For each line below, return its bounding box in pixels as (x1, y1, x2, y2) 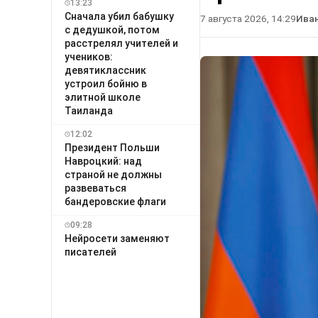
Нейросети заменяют (65, 232, 170, 244)
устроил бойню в (65, 77, 147, 89)
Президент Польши (65, 141, 160, 153)
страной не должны (65, 168, 162, 180)
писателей (65, 246, 116, 258)
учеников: (65, 50, 113, 62)
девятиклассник (65, 64, 146, 76)
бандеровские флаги (65, 195, 166, 207)
